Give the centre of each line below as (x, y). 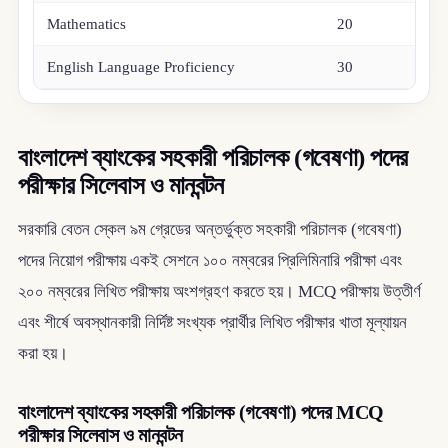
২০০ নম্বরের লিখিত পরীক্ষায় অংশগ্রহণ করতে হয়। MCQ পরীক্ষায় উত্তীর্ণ (219, 291)
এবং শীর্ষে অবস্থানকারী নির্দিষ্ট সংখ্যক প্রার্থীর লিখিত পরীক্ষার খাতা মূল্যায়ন (212, 322)
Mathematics (87, 23)
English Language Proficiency (141, 66)
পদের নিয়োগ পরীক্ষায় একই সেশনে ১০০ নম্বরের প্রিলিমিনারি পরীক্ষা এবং (209, 260)
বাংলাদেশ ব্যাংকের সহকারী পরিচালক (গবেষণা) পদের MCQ (200, 411)
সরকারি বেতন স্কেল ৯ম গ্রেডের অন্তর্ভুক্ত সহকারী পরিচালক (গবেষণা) (209, 229)
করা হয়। (42, 353)
